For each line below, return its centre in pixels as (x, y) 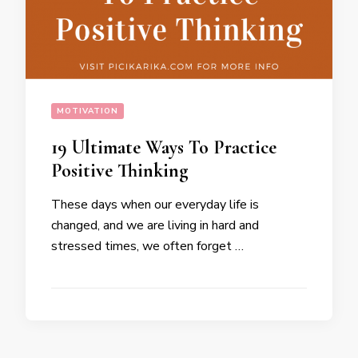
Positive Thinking (119, 170)
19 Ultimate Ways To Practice (164, 147)
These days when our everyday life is (155, 204)
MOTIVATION (88, 111)
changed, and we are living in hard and (155, 225)
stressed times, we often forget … (147, 246)
